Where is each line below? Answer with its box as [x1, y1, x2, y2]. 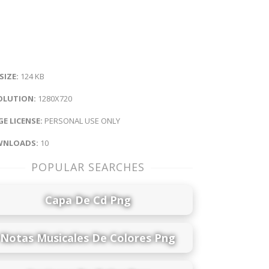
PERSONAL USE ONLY [43, 115, 120, 127]
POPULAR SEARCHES [31, 160, 145, 175]
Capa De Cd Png [44, 192, 131, 207]
